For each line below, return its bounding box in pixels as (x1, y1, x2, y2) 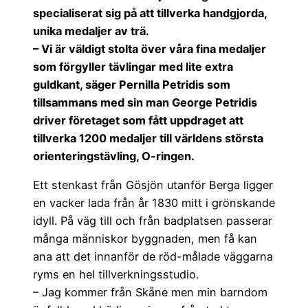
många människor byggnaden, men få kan (33, 232, 257, 246)
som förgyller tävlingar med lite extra (33, 60, 233, 74)
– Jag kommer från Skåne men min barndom (33, 285, 267, 300)
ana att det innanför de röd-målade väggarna (33, 250, 273, 264)
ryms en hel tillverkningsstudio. (33, 267, 199, 282)
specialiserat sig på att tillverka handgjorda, (33, 6, 267, 21)
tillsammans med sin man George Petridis (33, 96, 257, 110)
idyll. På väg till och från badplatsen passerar (33, 214, 272, 228)
